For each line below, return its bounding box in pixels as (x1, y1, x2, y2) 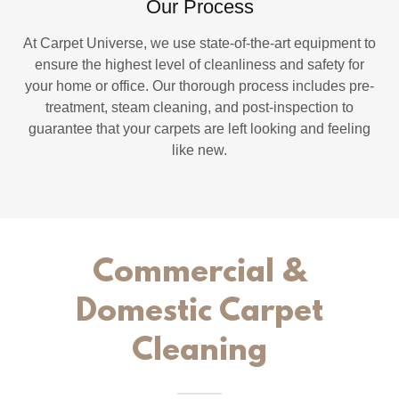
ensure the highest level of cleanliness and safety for (35, 57, 364, 73)
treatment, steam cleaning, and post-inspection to (45, 100, 354, 116)
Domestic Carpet (76, 295, 323, 331)
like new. (172, 142, 227, 159)
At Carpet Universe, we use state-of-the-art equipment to (23, 36, 376, 52)
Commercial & (93, 256, 306, 292)
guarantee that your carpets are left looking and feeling (28, 121, 370, 137)
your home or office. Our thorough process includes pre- (25, 78, 374, 94)
